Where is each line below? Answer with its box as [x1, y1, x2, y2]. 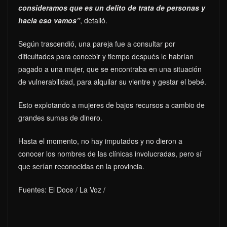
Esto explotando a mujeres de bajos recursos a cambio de [18, 99, 205, 110]
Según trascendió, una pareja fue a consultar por [18, 38, 175, 49]
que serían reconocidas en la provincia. [18, 161, 144, 171]
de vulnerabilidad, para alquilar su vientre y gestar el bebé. [18, 76, 206, 87]
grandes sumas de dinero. [18, 112, 102, 123]
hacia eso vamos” [18, 15, 80, 25]
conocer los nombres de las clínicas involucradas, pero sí [18, 148, 202, 159]
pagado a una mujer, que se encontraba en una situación [18, 63, 202, 74]
